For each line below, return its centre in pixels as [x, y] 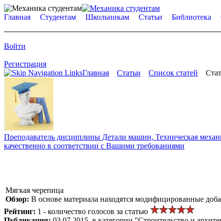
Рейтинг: [21, 211]
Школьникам [107, 17]
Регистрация [25, 64]
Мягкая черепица [35, 190]
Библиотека [191, 17]
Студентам [58, 17]
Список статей [173, 73]
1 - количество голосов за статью [94, 211]
